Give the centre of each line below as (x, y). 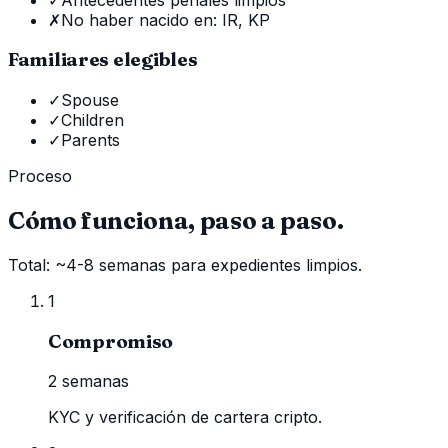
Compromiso (111, 341)
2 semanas (88, 381)
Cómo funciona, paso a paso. (176, 221)
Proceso (40, 176)
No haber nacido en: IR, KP (165, 19)
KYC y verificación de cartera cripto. (185, 417)
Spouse (90, 100)
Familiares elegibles (103, 60)
